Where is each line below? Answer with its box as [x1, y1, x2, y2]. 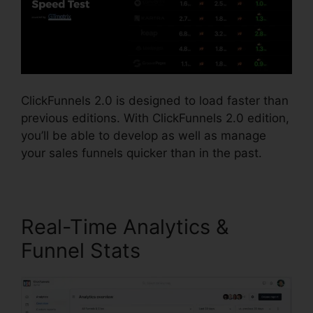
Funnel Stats [21, 238, 140, 263]
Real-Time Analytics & [21, 214, 229, 239]
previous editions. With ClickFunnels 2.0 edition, [21, 110, 289, 125]
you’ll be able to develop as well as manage [21, 128, 266, 143]
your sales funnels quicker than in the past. [21, 145, 262, 160]
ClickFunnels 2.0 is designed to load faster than [21, 93, 289, 108]
